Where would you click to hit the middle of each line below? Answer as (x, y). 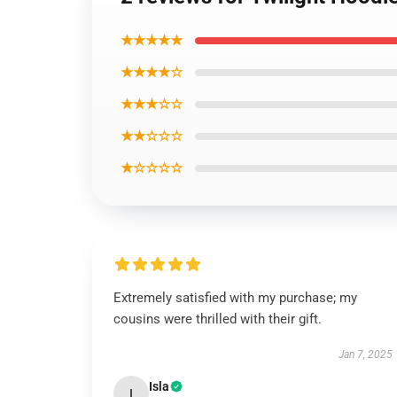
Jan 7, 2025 (365, 354)
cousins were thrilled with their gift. (218, 319)
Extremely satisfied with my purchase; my (235, 298)
